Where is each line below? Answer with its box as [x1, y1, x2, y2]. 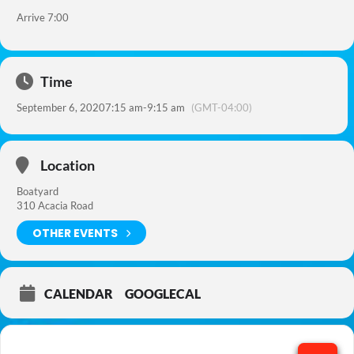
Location [40, 156, 95, 174]
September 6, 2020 [17, 101, 105, 114]
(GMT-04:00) [191, 101, 252, 114]
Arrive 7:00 [17, 11, 69, 24]
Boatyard [17, 185, 58, 198]
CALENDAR [44, 286, 113, 301]
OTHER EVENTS [32, 224, 118, 241]
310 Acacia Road [17, 199, 93, 212]
